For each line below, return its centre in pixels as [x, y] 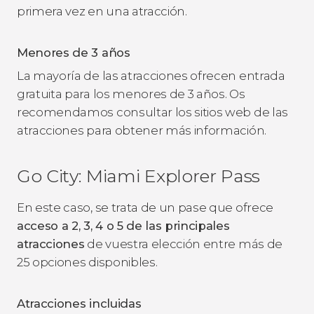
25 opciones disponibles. [87, 262]
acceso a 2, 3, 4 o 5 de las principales [123, 225]
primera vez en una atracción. [102, 11]
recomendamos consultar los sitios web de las [152, 112]
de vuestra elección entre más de [183, 244]
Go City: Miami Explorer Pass [139, 176]
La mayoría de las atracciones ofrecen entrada [151, 75]
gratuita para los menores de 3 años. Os [131, 94]
